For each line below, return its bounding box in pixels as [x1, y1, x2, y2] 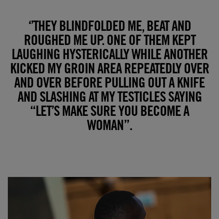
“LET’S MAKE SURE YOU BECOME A [30, 106, 189, 120]
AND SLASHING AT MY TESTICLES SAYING [17, 91, 202, 106]
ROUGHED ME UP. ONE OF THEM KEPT [23, 35, 196, 49]
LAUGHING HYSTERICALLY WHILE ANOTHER [11, 49, 208, 63]
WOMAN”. [87, 120, 132, 134]
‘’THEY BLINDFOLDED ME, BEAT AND [28, 21, 191, 35]
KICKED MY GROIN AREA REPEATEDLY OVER [10, 63, 209, 77]
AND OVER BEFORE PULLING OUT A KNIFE [14, 77, 205, 91]
